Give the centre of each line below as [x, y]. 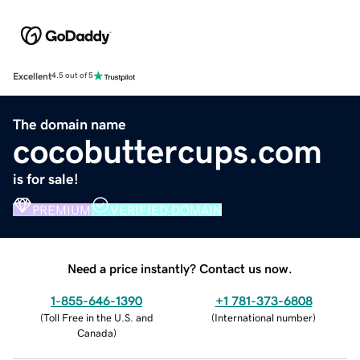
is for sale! [46, 179]
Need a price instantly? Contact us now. [180, 268]
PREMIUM [61, 209]
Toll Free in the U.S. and [98, 317]
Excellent [32, 76]
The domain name [70, 124]
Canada [95, 333]
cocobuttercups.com [168, 151]
